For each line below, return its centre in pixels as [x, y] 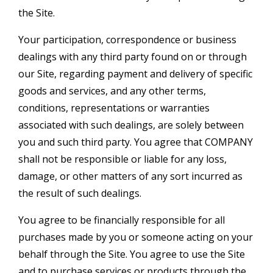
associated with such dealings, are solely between [131, 125]
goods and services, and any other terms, [112, 90]
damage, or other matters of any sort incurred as [130, 176]
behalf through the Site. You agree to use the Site [132, 254]
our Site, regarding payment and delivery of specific [135, 73]
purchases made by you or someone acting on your [136, 237]
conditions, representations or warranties [114, 108]
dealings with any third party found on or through [133, 56]
